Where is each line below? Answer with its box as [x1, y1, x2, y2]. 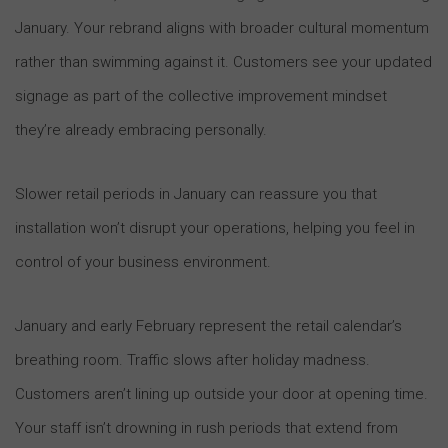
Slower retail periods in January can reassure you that [15, 184, 377, 203]
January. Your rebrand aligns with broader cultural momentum [15, 18, 429, 37]
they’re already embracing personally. [15, 120, 267, 139]
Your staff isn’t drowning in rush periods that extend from [15, 418, 398, 437]
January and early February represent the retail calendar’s [15, 316, 402, 335]
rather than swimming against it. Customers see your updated [15, 52, 432, 71]
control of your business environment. [15, 252, 271, 271]
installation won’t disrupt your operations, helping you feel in [15, 218, 415, 237]
